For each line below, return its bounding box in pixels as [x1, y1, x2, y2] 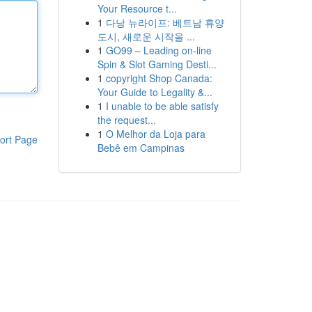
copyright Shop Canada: [105, 71, 212, 85]
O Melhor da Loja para [105, 127, 205, 141]
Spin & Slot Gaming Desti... [97, 57, 217, 71]
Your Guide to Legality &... [97, 85, 212, 99]
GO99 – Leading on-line [105, 43, 212, 57]
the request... [97, 113, 156, 127]
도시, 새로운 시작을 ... [97, 29, 195, 43]
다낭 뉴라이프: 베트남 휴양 [105, 15, 224, 29]
